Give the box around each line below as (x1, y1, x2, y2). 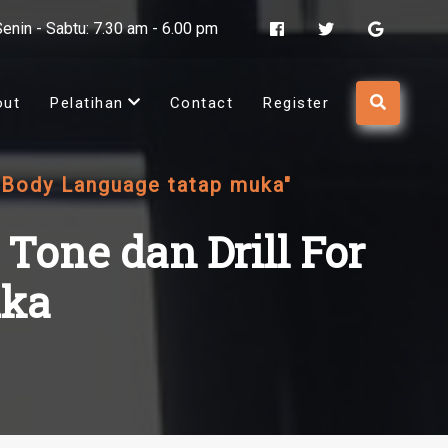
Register (263, 94, 329, 113)
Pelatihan (50, 94, 124, 113)
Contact (169, 94, 233, 113)
